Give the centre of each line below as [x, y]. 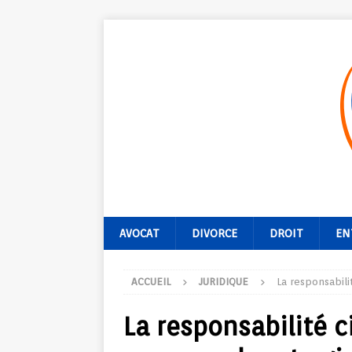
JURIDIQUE [224, 282]
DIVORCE [214, 233]
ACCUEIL [151, 282]
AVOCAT [139, 233]
